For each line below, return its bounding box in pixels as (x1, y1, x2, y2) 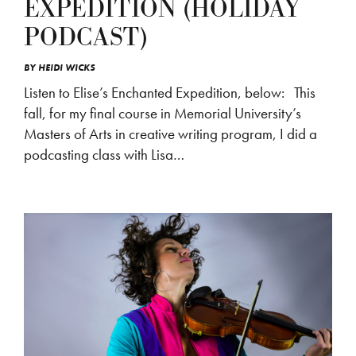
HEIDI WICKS (38, 61, 95, 74)
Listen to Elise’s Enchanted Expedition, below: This (24, 83, 315, 103)
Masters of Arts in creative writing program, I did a (24, 124, 317, 144)
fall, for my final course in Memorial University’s (24, 103, 301, 123)
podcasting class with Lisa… (24, 145, 184, 164)
